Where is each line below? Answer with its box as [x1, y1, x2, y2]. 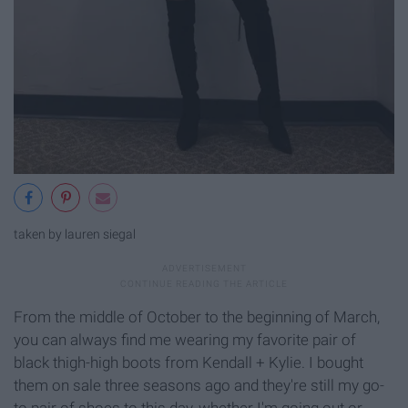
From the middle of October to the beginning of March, [14, 307, 380, 326]
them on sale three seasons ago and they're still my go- [14, 375, 384, 394]
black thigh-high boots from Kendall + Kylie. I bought [14, 352, 363, 372]
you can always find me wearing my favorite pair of [14, 330, 356, 349]
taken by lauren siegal [14, 227, 136, 243]
